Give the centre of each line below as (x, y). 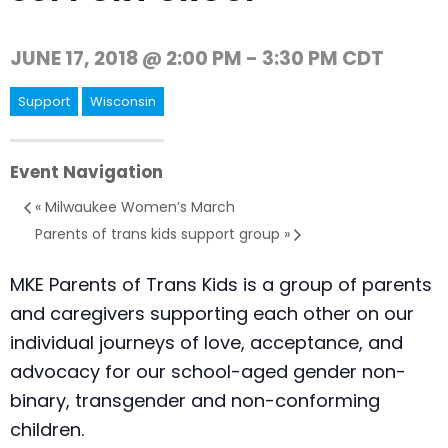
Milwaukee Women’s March (138, 206)
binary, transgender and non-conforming (195, 401)
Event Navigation (86, 171)
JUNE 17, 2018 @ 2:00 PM (126, 58)
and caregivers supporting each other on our (212, 314)
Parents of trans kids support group (159, 234)
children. (47, 430)
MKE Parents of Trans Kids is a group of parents (221, 285)
